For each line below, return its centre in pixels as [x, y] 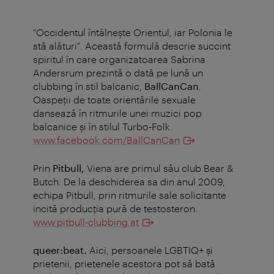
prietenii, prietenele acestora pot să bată [124, 264]
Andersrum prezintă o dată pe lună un [118, 73]
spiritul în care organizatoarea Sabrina [119, 59]
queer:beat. [60, 250]
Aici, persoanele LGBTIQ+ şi [150, 250]
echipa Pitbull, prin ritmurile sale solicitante [130, 195]
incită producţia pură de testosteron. [115, 209]
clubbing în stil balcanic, [89, 86]
